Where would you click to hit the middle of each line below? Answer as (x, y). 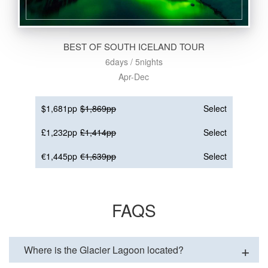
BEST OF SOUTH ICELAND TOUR (134, 46)
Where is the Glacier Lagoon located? (104, 250)
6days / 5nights (134, 62)
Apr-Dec (134, 77)
